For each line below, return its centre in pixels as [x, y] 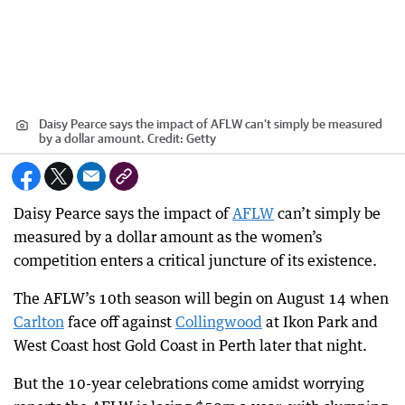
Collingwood [219, 322]
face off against [120, 322]
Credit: [165, 138]
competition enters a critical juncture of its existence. [195, 260]
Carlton [39, 322]
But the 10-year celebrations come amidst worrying [189, 383]
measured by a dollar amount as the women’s [168, 237]
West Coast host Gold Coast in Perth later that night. [190, 345]
